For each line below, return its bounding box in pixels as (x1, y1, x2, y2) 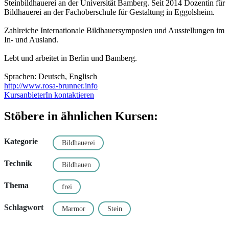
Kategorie (4, 137, 38, 146)
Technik (4, 159, 32, 168)
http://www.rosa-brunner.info (4, 81, 98, 90)
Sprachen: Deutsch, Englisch (4, 72, 97, 81)
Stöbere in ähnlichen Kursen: (4, 109, 158, 123)
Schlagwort (4, 203, 43, 212)
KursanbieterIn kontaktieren (4, 90, 94, 99)
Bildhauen (61, 161, 91, 169)
